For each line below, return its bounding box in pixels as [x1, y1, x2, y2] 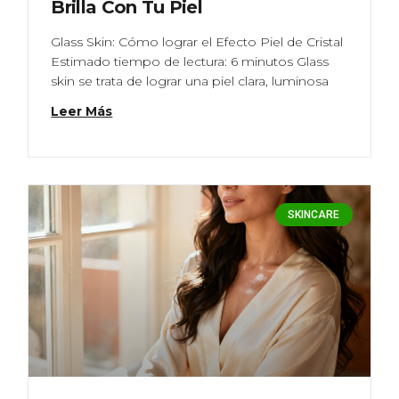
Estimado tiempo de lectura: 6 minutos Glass [51, 53, 330, 70]
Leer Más [51, 103, 113, 120]
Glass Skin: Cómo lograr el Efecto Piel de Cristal [51, 34, 344, 51]
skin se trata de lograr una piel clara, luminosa [51, 73, 330, 90]
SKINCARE [288, 208, 340, 222]
